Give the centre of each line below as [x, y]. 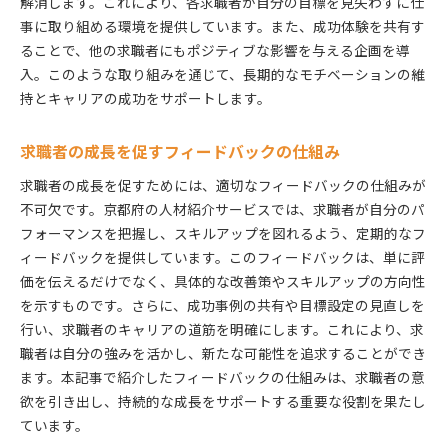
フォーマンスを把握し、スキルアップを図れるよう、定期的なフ [223, 232]
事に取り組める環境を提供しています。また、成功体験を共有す [222, 25]
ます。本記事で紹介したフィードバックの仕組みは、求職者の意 [222, 376]
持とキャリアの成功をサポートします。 [145, 97]
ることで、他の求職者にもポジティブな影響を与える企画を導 [215, 49]
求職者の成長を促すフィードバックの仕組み [180, 151]
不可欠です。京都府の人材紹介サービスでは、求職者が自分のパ [222, 208]
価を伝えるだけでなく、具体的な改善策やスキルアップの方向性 [223, 280]
